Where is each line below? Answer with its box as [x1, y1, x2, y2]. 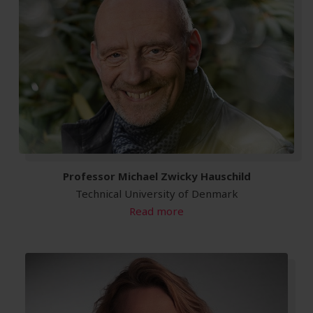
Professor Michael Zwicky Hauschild [62, 169, 251, 184]
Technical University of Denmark [75, 187, 238, 201]
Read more [129, 204, 184, 219]
